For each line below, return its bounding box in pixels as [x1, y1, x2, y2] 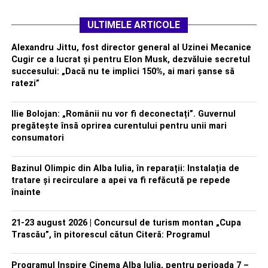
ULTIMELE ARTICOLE [87, 19, 181, 31]
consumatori [11, 133, 64, 143]
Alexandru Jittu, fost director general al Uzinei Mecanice [11, 42, 251, 53]
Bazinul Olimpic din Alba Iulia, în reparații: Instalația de [11, 163, 239, 173]
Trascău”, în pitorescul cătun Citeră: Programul [11, 230, 210, 240]
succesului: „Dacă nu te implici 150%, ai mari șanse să [11, 66, 234, 77]
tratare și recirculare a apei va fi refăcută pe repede [11, 175, 230, 185]
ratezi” [11, 78, 39, 89]
